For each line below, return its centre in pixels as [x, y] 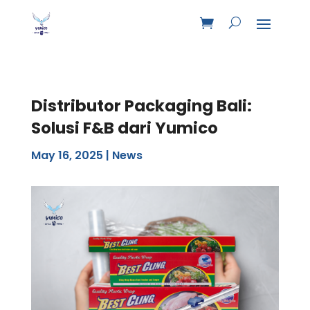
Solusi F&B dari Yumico [124, 128]
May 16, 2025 [67, 155]
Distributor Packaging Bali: [141, 106]
